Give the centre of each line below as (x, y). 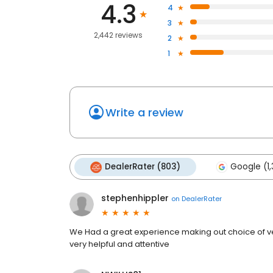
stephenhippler (135, 198)
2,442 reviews (119, 35)
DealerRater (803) (143, 167)
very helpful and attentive (119, 244)
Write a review (144, 113)
